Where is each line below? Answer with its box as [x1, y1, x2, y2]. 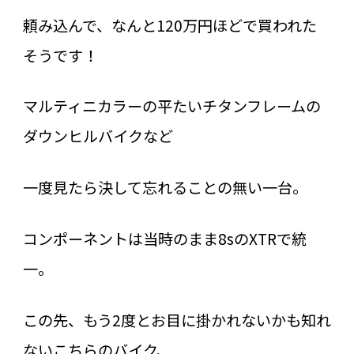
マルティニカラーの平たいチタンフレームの [22, 95, 321, 118]
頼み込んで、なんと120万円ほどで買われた [22, 13, 317, 36]
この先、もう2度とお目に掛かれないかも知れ [22, 308, 331, 331]
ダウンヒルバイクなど [22, 125, 173, 148]
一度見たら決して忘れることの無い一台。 [22, 176, 307, 199]
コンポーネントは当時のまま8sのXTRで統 [22, 227, 307, 250]
